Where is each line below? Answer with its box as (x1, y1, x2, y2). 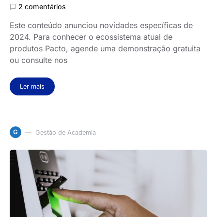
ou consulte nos (10, 55, 67, 65)
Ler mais (20, 83, 45, 90)
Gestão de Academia (35, 128, 96, 136)
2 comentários (18, 2, 66, 11)
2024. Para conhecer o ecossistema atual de (10, 32, 172, 42)
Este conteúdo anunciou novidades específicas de (10, 20, 193, 30)
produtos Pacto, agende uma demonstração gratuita (10, 44, 201, 53)
